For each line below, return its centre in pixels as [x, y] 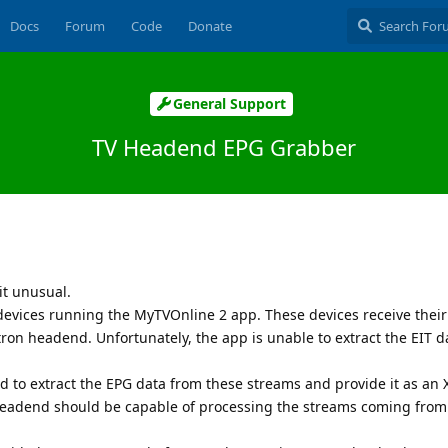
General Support [229, 104]
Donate [209, 26]
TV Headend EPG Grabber [224, 146]
